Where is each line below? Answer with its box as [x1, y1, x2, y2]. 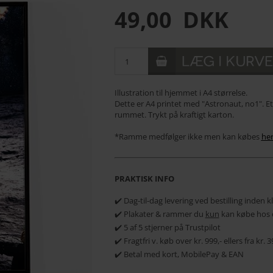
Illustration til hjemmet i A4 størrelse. [114, 87, 247, 99]
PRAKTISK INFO [114, 173, 174, 185]
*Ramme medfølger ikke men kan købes [114, 131, 261, 143]
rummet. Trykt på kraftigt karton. [114, 109, 234, 121]
